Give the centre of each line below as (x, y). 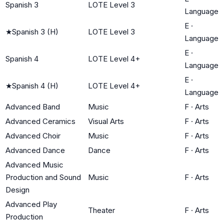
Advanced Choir (33, 135)
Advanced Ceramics (40, 121)
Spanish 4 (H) (35, 85)
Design (17, 189)
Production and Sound (43, 177)
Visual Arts (106, 121)
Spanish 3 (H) (35, 31)
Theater (101, 210)
